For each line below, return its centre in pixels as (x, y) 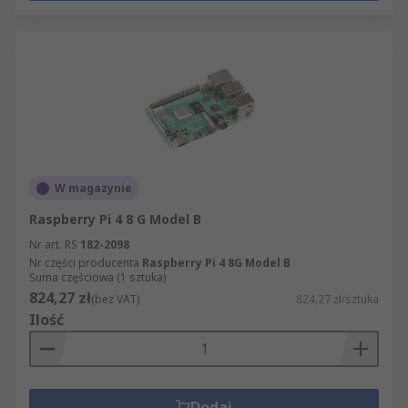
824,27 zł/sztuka (337, 299)
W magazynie (93, 188)
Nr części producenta (84, 263)
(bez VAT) (115, 299)
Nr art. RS (53, 245)
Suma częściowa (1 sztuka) (97, 277)
